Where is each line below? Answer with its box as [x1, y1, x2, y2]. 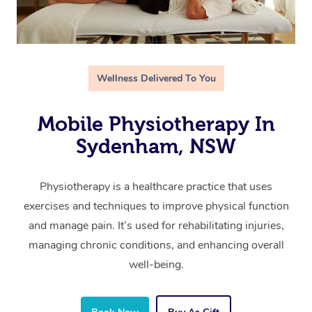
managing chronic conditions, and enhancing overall [28, 237, 284, 253]
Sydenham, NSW [76, 134, 236, 157]
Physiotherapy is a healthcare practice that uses [40, 178, 272, 194]
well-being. [128, 256, 184, 272]
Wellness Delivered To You [96, 71, 216, 85]
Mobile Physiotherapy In [37, 112, 275, 135]
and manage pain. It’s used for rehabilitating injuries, [28, 217, 284, 233]
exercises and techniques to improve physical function [23, 198, 289, 214]
